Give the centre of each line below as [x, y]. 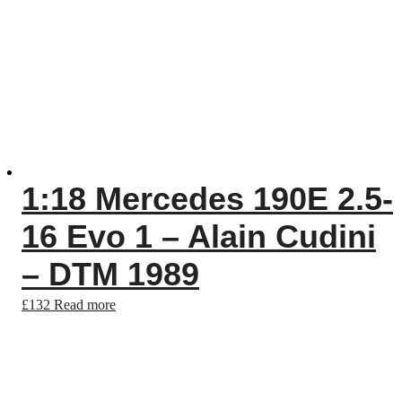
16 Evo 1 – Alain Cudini [199, 236]
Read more [85, 305]
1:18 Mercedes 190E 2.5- [207, 199]
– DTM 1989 [110, 274]
